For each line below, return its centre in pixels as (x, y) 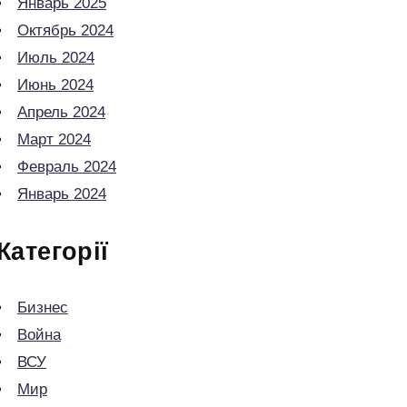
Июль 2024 (56, 58)
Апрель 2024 (61, 112)
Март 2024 (54, 139)
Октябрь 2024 (65, 30)
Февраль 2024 (67, 167)
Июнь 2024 (55, 85)
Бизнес (43, 308)
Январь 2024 (62, 194)
